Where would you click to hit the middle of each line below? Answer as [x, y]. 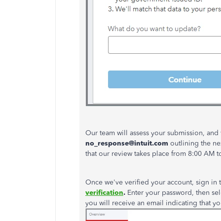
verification [104, 193]
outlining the [191, 143]
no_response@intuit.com [128, 143]
